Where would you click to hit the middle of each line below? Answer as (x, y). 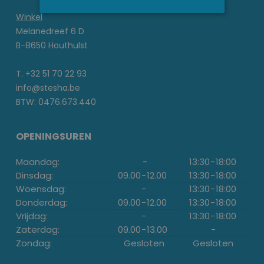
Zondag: (34, 243)
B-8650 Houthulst (52, 46)
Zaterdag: (38, 230)
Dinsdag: (34, 176)
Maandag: (38, 162)
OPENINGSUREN (54, 137)
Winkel (29, 17)
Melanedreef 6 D (50, 32)
